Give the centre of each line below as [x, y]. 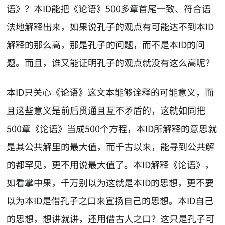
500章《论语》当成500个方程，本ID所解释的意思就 [112, 128]
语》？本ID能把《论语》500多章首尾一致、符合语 [109, 8]
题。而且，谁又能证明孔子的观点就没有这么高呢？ [111, 63]
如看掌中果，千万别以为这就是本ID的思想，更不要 [110, 182]
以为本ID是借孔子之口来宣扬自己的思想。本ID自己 [110, 200]
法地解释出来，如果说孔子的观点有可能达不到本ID [110, 26]
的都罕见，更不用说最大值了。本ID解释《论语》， [110, 164]
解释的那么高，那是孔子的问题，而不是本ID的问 [106, 44]
